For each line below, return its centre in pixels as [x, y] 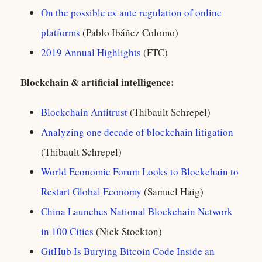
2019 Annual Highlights [91, 52]
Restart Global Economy [91, 192]
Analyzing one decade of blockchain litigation [137, 132]
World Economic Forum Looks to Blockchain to [140, 172]
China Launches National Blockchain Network [137, 211]
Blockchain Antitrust [84, 112]
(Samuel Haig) [173, 192]
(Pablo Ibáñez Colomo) [129, 32]
